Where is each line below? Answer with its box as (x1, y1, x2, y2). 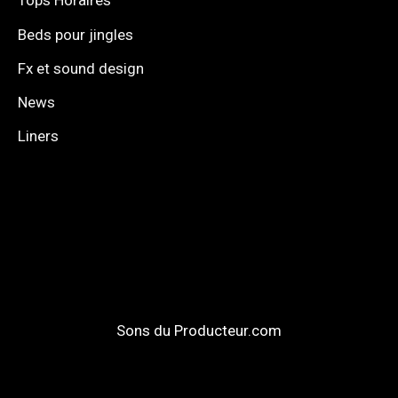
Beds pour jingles (18, 25, 133, 44)
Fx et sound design (18, 59, 144, 77)
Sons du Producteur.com (116, 321, 282, 339)
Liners (18, 127, 59, 146)
